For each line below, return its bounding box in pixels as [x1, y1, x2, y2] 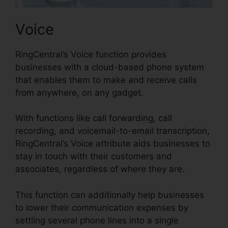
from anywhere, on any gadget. [15, 87, 144, 98]
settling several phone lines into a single [15, 215, 179, 225]
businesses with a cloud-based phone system [15, 62, 204, 72]
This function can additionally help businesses [15, 189, 204, 200]
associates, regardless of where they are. [15, 164, 185, 175]
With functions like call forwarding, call [15, 113, 172, 124]
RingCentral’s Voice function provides [15, 49, 166, 60]
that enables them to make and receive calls [15, 74, 197, 85]
